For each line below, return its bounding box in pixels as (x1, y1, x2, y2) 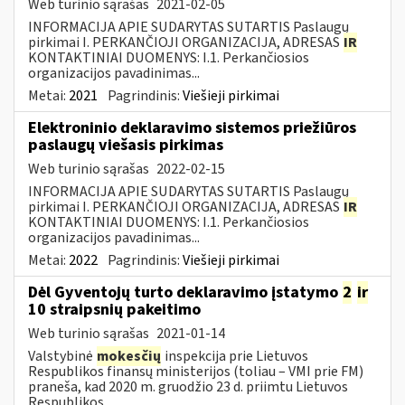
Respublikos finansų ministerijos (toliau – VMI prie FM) (28, 361, 363, 381)
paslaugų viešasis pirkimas (28, 133, 223, 156)
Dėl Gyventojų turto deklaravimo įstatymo (28, 280, 342, 304)
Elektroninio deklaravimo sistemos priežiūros (28, 116, 356, 139)
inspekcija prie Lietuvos (162, 345, 308, 366)
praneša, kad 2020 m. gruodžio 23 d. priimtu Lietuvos (28, 376, 348, 397)
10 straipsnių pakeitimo (28, 297, 201, 321)
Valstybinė (28, 345, 96, 366)
